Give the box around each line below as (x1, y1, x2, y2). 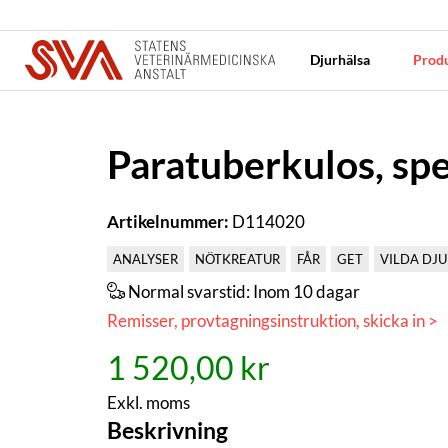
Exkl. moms (107, 391, 190, 413)
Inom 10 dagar (253, 280, 360, 302)
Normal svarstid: (128, 280, 253, 302)
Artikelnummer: (107, 210, 229, 232)
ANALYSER (113, 250, 178, 267)
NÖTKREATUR (195, 250, 280, 267)
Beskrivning (107, 415, 228, 444)
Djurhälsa (309, 51, 373, 68)
